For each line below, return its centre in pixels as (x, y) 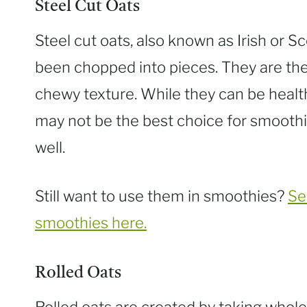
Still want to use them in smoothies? (161, 196)
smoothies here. (91, 223)
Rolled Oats (78, 274)
